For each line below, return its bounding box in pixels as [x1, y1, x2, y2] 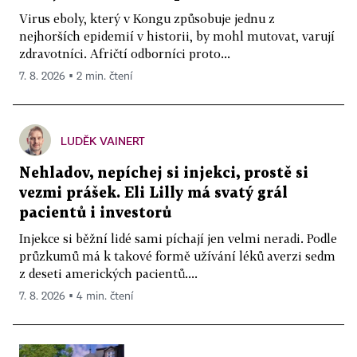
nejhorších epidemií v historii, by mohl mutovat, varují [19, 28, 335, 43]
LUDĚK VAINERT [61, 133, 145, 147]
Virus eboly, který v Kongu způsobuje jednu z [19, 10, 275, 25]
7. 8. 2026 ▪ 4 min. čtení [19, 290, 133, 302]
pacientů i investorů [19, 206, 171, 220]
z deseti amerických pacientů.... [19, 265, 198, 280]
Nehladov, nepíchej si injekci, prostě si [19, 166, 308, 180]
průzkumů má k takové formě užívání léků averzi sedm [19, 248, 335, 263]
